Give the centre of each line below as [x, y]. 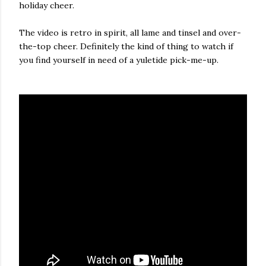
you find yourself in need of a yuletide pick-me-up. [119, 60]
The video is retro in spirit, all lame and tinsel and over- [130, 33]
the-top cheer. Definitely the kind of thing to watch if [126, 46]
